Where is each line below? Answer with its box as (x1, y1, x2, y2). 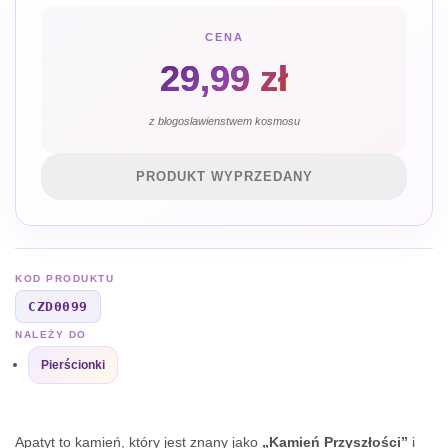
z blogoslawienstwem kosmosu (148, 115, 300, 127)
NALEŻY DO (15, 329, 87, 340)
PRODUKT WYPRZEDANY (135, 169, 313, 184)
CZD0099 (28, 299, 88, 314)
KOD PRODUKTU (15, 273, 114, 284)
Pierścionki (41, 358, 105, 372)
